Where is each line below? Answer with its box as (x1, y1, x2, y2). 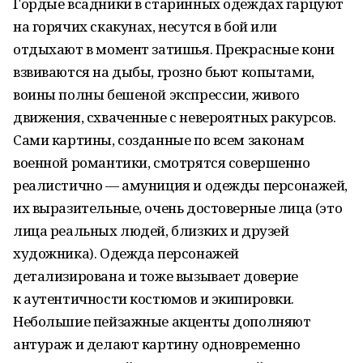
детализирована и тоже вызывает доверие (13, 267, 299, 285)
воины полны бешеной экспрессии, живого (13, 85, 301, 104)
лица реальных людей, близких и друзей (13, 221, 289, 240)
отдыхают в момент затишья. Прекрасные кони (13, 40, 335, 58)
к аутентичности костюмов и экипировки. (13, 289, 295, 308)
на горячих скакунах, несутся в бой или (13, 17, 278, 36)
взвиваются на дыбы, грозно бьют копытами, (13, 62, 314, 81)
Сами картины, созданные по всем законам (13, 130, 305, 149)
